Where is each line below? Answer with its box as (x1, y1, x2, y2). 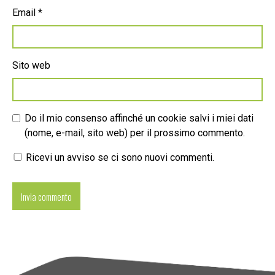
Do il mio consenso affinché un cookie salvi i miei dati (25, 112, 254, 125)
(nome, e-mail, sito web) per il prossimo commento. (25, 127, 245, 139)
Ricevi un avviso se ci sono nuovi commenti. (23, 152, 214, 164)
